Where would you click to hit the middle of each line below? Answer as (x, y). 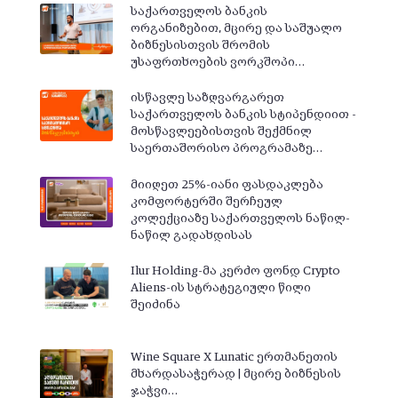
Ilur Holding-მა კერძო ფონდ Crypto (235, 271)
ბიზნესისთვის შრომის (200, 45)
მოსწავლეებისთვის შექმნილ (221, 132)
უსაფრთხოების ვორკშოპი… (217, 62)
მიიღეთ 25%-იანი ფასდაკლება (227, 184)
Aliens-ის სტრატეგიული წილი (220, 287)
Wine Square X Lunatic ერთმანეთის (234, 358)
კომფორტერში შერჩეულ (206, 201)
